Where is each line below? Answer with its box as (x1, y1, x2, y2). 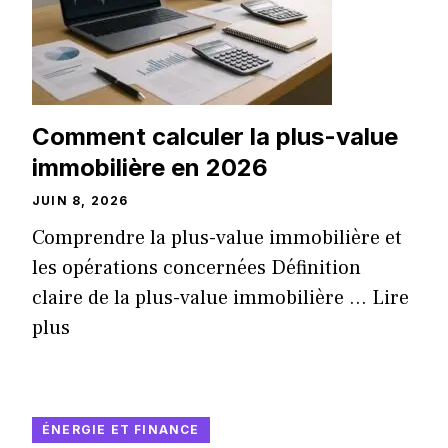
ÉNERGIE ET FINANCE (42, 422, 200, 438)
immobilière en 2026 (32, 153, 268, 183)
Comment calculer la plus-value (32, 122, 398, 152)
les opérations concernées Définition (32, 255, 361, 282)
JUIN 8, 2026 (32, 193, 129, 209)
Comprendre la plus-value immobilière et (32, 225, 402, 252)
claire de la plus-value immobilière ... (32, 285, 372, 312)
